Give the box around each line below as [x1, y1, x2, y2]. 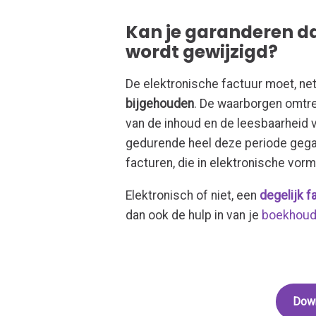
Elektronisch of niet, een [126, 188, 260, 203]
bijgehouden [126, 97, 195, 111]
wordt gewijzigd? [126, 39, 279, 64]
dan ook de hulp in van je [126, 208, 262, 223]
